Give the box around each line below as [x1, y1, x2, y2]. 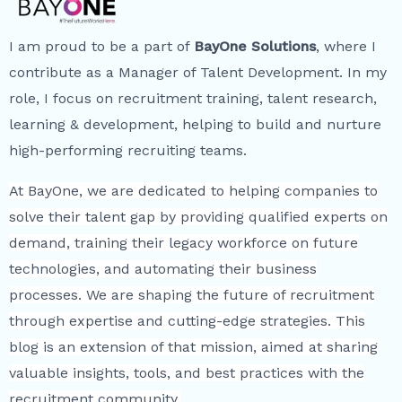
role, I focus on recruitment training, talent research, [9, 90, 377, 108]
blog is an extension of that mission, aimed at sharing [9, 338, 378, 356]
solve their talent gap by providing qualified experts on [9, 208, 388, 226]
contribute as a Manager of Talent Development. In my [9, 64, 387, 82]
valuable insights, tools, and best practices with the [9, 364, 364, 382]
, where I [316, 38, 376, 56]
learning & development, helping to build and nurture [9, 116, 381, 134]
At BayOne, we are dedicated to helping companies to [9, 182, 378, 200]
